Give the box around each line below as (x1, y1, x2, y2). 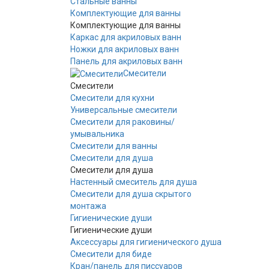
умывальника (70, 129, 124, 139)
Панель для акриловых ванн (70, 56, 183, 66)
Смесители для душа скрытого (70, 189, 192, 199)
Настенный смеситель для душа (70, 177, 197, 187)
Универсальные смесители (70, 105, 177, 115)
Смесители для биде (70, 249, 152, 259)
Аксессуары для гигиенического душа (70, 237, 222, 247)
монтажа (70, 201, 106, 211)
